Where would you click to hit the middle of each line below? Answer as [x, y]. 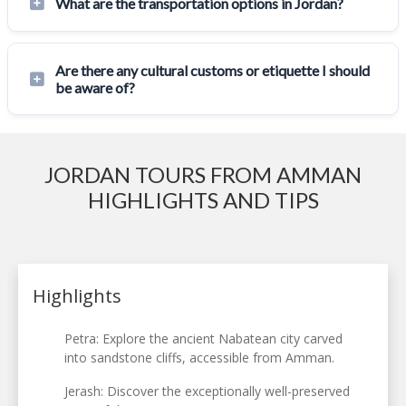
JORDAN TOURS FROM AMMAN [203, 175]
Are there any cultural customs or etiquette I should [213, 71]
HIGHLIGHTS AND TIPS [203, 200]
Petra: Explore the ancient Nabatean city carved [204, 339]
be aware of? [95, 88]
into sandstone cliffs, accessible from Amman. [200, 358]
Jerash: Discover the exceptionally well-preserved [208, 391]
